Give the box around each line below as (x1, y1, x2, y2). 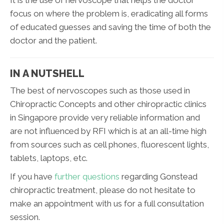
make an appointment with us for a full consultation (10, 198, 204, 209)
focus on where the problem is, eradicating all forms (10, 8, 208, 19)
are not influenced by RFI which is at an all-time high (10, 126, 206, 136)
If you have (10, 171, 54, 182)
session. (10, 212, 40, 222)
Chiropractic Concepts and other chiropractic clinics (10, 99, 206, 109)
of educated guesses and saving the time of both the (10, 22, 211, 32)
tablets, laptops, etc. (10, 153, 87, 163)
